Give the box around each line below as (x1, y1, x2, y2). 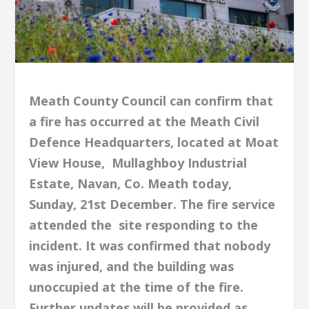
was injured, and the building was (29, 257, 235, 275)
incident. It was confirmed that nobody (29, 237, 271, 254)
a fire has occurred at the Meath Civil (29, 112, 260, 130)
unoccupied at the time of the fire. (29, 278, 244, 295)
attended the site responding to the (29, 216, 259, 233)
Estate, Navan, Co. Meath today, (29, 175, 232, 192)
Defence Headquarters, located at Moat (29, 133, 279, 150)
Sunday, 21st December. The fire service (29, 195, 279, 212)
